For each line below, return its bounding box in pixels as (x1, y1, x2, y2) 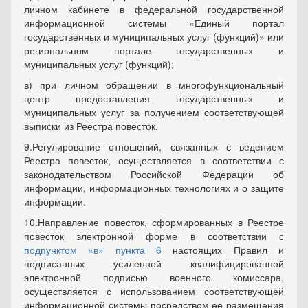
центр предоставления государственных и (24, 91, 284, 105)
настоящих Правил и (162, 243, 284, 256)
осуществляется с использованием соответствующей (24, 284, 284, 298)
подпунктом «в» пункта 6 (24, 243, 162, 256)
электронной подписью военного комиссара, (24, 270, 284, 284)
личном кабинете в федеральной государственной (24, 2, 284, 16)
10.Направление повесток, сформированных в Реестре (24, 215, 284, 229)
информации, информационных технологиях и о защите (24, 181, 284, 195)
